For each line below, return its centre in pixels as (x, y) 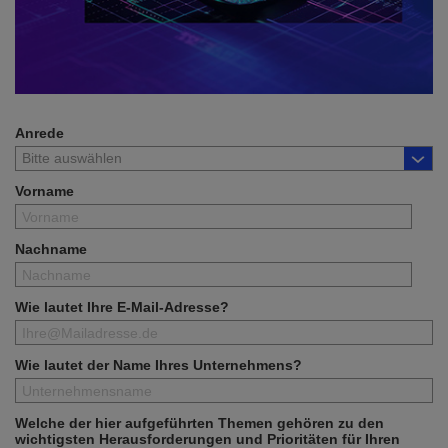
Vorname (44, 191)
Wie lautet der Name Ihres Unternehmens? (158, 365)
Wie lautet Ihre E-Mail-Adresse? (122, 307)
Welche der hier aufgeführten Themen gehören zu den (199, 423)
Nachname (51, 249)
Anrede (39, 133)
